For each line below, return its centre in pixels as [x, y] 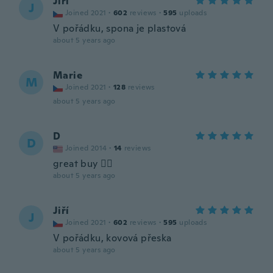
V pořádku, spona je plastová [120, 28]
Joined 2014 [86, 148]
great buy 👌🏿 [83, 164]
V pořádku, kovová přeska [112, 238]
